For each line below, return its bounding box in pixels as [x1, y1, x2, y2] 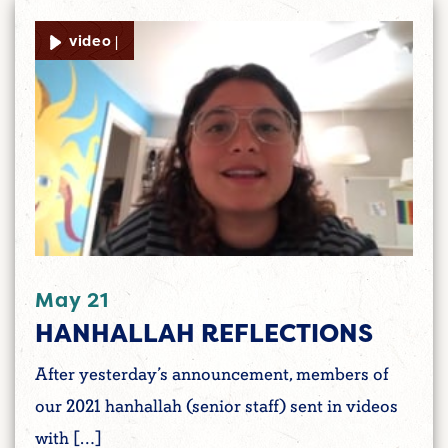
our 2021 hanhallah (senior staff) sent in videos [35, 395, 398, 419]
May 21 [35, 285, 109, 313]
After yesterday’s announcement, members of [35, 363, 389, 387]
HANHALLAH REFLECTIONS [35, 315, 373, 350]
